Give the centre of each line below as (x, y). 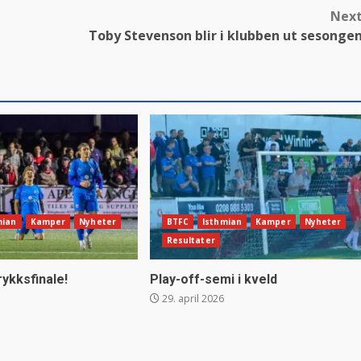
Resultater (191, 240)
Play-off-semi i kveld (213, 279)
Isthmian (222, 221)
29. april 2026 (191, 298)
